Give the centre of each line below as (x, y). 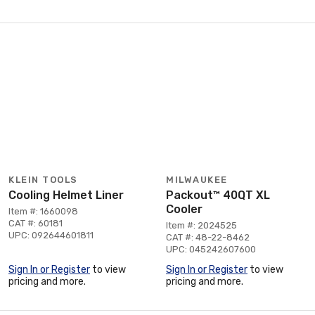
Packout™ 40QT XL (218, 195)
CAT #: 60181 (36, 223)
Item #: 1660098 (43, 211)
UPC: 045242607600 (211, 249)
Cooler (184, 209)
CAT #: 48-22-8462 (208, 237)
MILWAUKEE (197, 179)
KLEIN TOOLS (43, 179)
